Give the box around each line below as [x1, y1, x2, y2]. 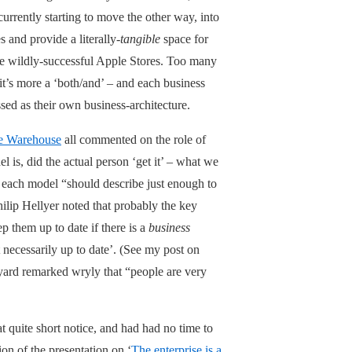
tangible [120, 31, 160, 46]
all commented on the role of [61, 132, 206, 146]
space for [160, 31, 208, 46]
